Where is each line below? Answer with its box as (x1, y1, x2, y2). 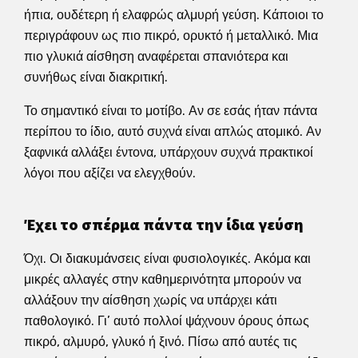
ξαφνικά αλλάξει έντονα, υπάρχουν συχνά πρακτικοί (24, 144, 313, 160)
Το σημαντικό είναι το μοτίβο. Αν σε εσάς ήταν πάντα (24, 102, 317, 118)
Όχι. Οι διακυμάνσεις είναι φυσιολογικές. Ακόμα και (24, 250, 311, 266)
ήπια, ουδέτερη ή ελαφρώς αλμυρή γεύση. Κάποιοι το (24, 6, 324, 22)
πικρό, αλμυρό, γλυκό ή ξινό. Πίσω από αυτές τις (24, 333, 297, 349)
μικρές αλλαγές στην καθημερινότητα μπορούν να (24, 271, 301, 287)
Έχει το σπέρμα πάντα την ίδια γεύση (24, 213, 304, 237)
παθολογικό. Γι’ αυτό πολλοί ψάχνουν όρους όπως (24, 312, 309, 328)
